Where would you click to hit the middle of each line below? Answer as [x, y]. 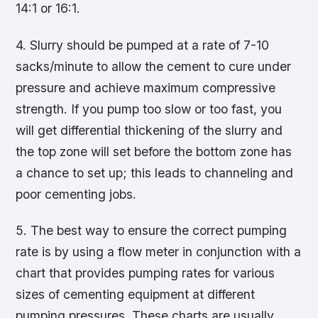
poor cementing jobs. [76, 194]
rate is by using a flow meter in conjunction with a [159, 251]
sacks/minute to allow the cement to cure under [154, 66]
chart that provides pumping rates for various [146, 273]
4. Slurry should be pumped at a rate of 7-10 [143, 45]
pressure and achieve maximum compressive [146, 87]
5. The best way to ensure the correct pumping [152, 230]
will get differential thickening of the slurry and [149, 130]
